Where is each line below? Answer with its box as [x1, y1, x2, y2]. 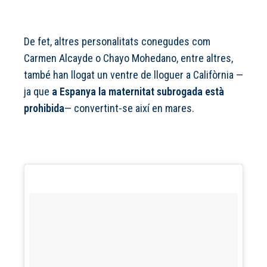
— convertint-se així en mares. [64, 102, 199, 115]
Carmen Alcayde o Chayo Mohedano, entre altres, [24, 52, 233, 65]
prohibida [24, 102, 64, 115]
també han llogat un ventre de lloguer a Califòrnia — [24, 69, 243, 82]
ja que [24, 85, 52, 98]
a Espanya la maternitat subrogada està [52, 85, 224, 98]
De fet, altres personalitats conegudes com [24, 35, 210, 48]
